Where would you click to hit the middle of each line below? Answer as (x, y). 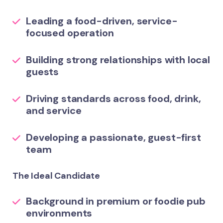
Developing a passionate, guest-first (113, 137)
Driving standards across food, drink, (113, 99)
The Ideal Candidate (56, 176)
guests (43, 72)
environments (59, 213)
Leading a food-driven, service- (102, 21)
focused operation (70, 33)
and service (54, 111)
